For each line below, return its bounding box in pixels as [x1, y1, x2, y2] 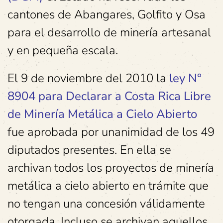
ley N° [166, 70, 202, 87]
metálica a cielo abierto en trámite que [7, 178, 209, 194]
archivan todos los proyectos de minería [7, 160, 214, 176]
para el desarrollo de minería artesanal [7, 24, 211, 41]
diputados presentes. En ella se [7, 142, 171, 158]
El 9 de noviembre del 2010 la [7, 70, 166, 87]
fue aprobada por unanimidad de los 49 [7, 124, 215, 140]
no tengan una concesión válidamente [7, 196, 205, 212]
